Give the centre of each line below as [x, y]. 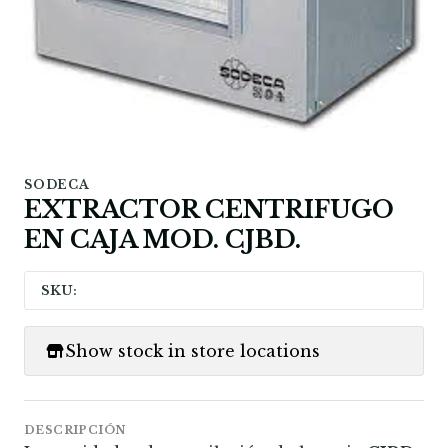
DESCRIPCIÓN [75, 430]
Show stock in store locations [192, 351]
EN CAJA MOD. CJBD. [162, 240]
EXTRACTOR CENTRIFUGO [209, 210]
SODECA [57, 185]
